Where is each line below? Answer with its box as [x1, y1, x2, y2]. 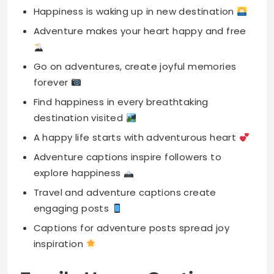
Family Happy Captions [20, 200, 225, 221]
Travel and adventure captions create [33, 119, 217, 132]
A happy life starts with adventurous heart [33, 64, 239, 77]
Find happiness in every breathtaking [33, 28, 209, 42]
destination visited [33, 44, 126, 57]
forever [33, 9, 71, 22]
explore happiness [33, 99, 124, 113]
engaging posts [33, 135, 112, 148]
